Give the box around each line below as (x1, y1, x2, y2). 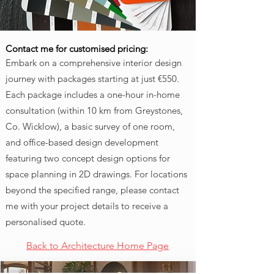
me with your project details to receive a (6, 200, 168, 212)
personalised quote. (6, 216, 86, 228)
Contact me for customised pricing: (6, 43, 148, 54)
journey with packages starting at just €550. (6, 73, 179, 84)
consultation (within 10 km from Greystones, (6, 105, 183, 116)
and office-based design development (6, 136, 158, 148)
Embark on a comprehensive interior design (6, 57, 182, 68)
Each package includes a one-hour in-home (6, 89, 180, 100)
